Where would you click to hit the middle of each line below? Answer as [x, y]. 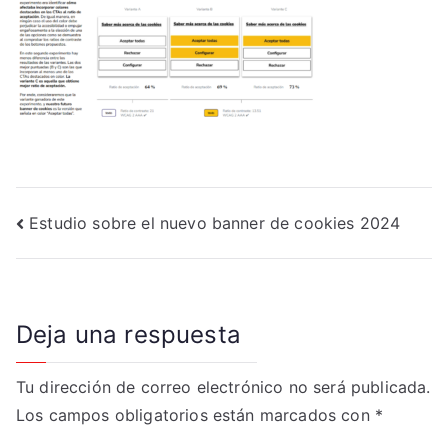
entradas [83, 309]
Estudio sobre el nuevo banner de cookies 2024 [215, 222]
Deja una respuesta [128, 335]
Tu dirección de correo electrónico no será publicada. [223, 387]
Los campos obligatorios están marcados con [195, 415]
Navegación [105, 227]
